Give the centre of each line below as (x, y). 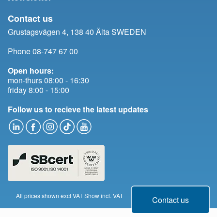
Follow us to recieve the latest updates (78, 109)
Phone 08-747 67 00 (43, 51)
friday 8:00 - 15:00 (39, 90)
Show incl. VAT (104, 196)
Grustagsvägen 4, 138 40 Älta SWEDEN (77, 32)
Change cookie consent (170, 196)
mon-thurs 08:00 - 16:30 (48, 80)
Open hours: (31, 71)
